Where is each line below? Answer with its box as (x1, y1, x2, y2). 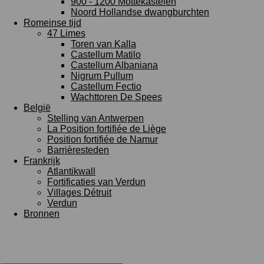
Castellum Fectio (71, 81, 141, 91)
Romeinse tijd (24, 18, 81, 28)
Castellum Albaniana (71, 60, 158, 70)
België (24, 103, 51, 113)
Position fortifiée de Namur (47, 134, 158, 144)
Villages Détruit (47, 187, 111, 197)
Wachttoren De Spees (71, 92, 162, 102)
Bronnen (24, 209, 60, 219)
